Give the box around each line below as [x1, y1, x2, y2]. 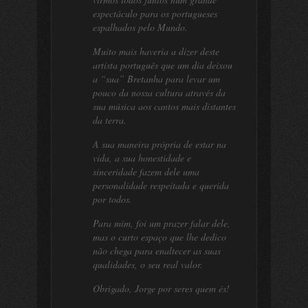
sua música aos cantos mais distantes [93, 100, 236, 113]
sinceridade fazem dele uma [93, 165, 199, 178]
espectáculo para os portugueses [93, 7, 217, 20]
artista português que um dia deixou [93, 58, 232, 71]
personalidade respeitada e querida [93, 179, 229, 192]
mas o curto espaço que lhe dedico [93, 230, 226, 243]
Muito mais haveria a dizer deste [93, 45, 219, 58]
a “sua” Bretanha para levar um [93, 72, 220, 85]
